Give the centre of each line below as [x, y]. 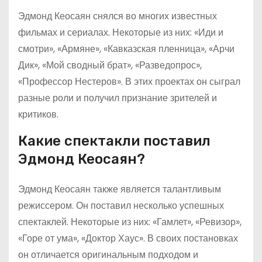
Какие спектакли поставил [114, 141]
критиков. [38, 114]
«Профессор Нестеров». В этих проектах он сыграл [129, 82]
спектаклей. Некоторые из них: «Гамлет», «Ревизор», [130, 222]
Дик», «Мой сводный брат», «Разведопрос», [110, 65]
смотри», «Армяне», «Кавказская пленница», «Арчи [126, 49]
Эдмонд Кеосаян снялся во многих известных [118, 16]
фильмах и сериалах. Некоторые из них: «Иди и [121, 32]
